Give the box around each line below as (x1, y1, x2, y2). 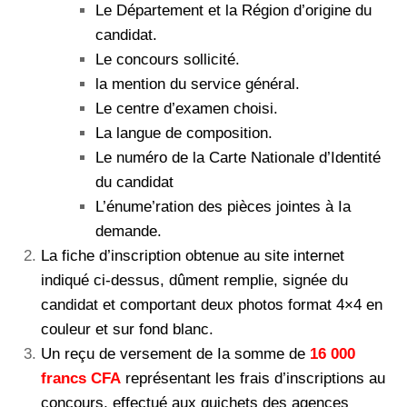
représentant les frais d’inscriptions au (121, 370, 385, 388)
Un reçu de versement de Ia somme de (41, 345, 310, 363)
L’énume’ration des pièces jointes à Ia (95, 198, 351, 216)
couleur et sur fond (41, 321, 173, 339)
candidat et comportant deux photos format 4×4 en (41, 296, 382, 314)
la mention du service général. (95, 75, 300, 94)
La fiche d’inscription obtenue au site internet (41, 247, 344, 265)
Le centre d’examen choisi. (95, 100, 278, 118)
